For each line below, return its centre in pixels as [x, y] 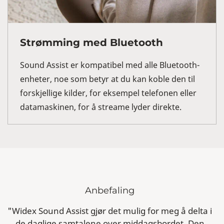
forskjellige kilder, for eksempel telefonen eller [108, 93]
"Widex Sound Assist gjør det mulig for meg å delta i [110, 211]
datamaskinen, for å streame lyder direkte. [102, 107]
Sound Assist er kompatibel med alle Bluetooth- [110, 65]
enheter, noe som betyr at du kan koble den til [107, 79]
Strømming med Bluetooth [91, 43]
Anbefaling [110, 191]
